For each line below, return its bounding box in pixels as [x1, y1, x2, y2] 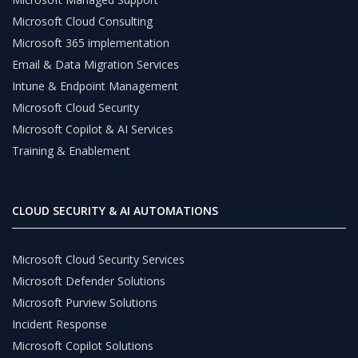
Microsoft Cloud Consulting [12, 14, 153, 30]
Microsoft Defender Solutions [12, 272, 165, 288]
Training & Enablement [12, 143, 130, 159]
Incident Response [12, 316, 107, 332]
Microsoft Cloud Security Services [12, 251, 185, 267]
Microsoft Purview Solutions [12, 294, 157, 310]
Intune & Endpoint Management [12, 78, 178, 94]
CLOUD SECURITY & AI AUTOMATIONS [12, 202, 218, 218]
